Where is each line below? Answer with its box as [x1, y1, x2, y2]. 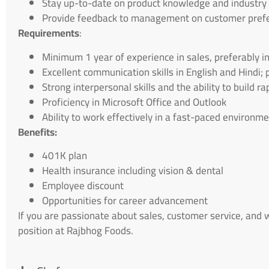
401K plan [42, 146, 87, 166]
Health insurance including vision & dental [42, 161, 223, 181]
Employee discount [42, 176, 124, 196]
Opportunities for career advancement [42, 191, 208, 211]
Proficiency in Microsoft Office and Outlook [42, 92, 226, 112]
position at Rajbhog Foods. [18, 221, 133, 241]
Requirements [18, 23, 79, 43]
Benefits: [18, 122, 57, 142]
